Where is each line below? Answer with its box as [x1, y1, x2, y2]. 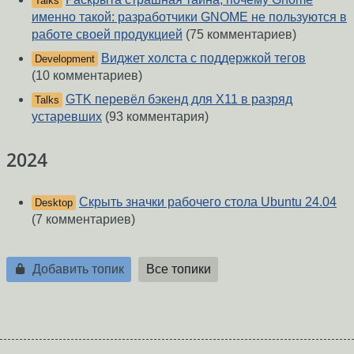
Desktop [35, 197, 73, 209]
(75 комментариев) [183, 27, 296, 41]
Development [35, 52, 95, 65]
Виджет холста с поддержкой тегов [101, 51, 306, 65]
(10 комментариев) [32, 68, 142, 82]
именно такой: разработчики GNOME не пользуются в [32, 9, 347, 24]
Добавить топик [28, 262, 124, 276]
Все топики [145, 262, 211, 276]
